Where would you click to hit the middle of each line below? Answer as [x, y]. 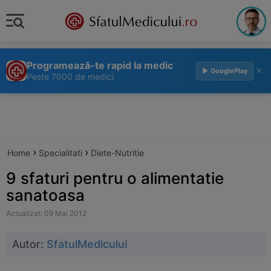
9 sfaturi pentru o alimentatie [115, 178]
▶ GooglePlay [225, 70]
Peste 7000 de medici [70, 77]
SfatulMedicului [87, 244]
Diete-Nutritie [117, 153]
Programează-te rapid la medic [100, 65]
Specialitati [60, 153]
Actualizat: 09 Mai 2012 [46, 213]
